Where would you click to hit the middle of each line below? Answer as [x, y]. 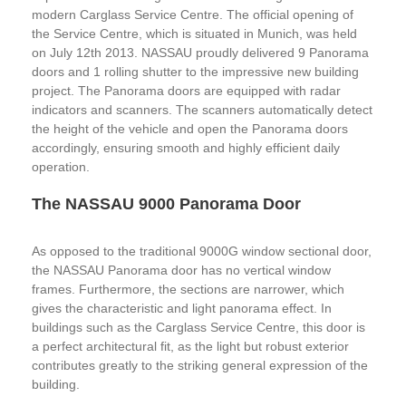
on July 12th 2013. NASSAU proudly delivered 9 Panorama [200, 53]
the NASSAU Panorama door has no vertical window [181, 270]
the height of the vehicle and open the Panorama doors [190, 129]
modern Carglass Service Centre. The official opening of [193, 14]
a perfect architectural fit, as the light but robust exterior [190, 346]
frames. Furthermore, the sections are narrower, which [188, 289]
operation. [61, 167]
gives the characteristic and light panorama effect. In [182, 308]
